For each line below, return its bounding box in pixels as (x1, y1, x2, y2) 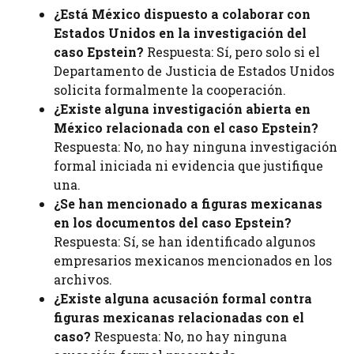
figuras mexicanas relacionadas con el (54, 309, 304, 326)
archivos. (54, 271, 112, 288)
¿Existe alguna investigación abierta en (54, 100, 311, 118)
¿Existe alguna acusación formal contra (54, 290, 312, 307)
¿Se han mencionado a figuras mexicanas (54, 195, 322, 213)
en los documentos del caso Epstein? (54, 214, 292, 232)
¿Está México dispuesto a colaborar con (54, 6, 311, 23)
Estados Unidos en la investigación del (54, 24, 307, 42)
